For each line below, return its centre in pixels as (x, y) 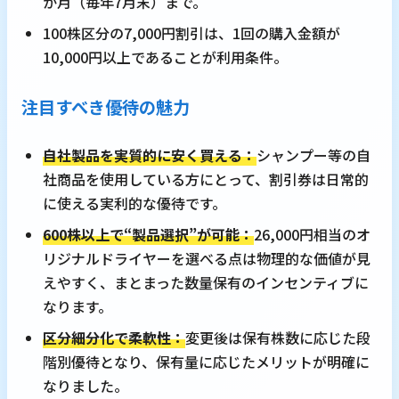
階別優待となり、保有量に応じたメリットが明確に (206, 362)
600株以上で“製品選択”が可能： (148, 235)
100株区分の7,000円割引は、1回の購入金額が (191, 33)
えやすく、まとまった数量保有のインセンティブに (206, 283)
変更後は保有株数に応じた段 (278, 338)
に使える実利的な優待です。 (134, 204)
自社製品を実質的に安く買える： (150, 155)
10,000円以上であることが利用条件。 (165, 57)
